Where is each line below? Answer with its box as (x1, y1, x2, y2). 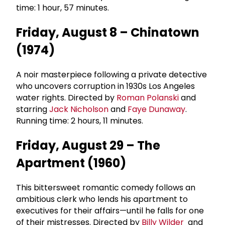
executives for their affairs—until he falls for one (16, 204, 204, 216)
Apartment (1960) (16, 154, 132, 171)
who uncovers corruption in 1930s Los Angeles (16, 80, 197, 92)
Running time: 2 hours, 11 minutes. (16, 115, 147, 127)
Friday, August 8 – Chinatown (16, 24, 200, 41)
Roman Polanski (117, 91, 179, 103)
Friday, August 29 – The (16, 137, 161, 154)
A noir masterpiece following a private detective (16, 68, 207, 80)
